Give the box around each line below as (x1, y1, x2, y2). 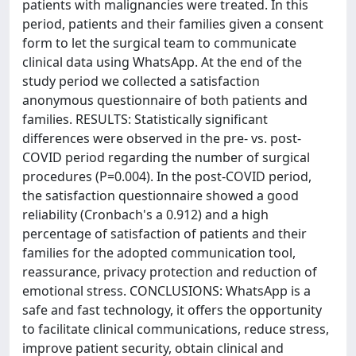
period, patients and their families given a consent (22, 15, 323, 33)
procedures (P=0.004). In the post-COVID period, (22, 168, 311, 185)
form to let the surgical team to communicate (22, 34, 296, 52)
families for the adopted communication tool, (22, 244, 296, 261)
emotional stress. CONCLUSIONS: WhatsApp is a (22, 282, 311, 300)
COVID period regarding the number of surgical (22, 149, 310, 166)
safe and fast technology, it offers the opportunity (22, 301, 322, 319)
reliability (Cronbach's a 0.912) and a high (22, 206, 269, 223)
